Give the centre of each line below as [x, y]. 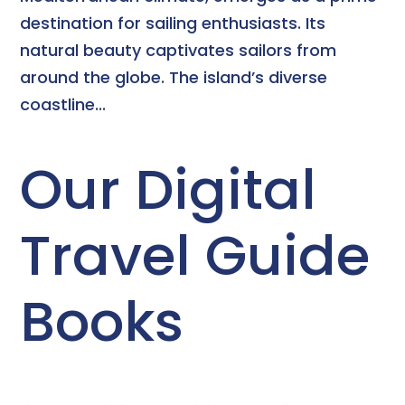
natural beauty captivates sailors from [179, 50]
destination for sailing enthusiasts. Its [173, 23]
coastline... [63, 104]
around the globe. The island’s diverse [174, 77]
